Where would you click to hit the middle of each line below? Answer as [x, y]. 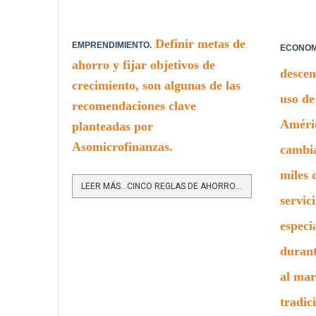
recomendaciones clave [134, 105]
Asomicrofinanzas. [122, 146]
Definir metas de [199, 43]
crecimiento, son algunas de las [156, 85]
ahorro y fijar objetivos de [144, 65]
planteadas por [113, 126]
